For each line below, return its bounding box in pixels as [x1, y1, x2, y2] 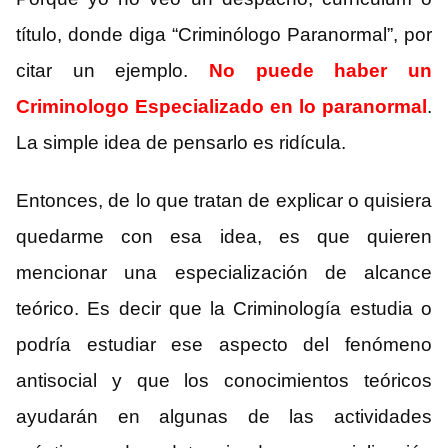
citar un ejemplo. [16, 60, 209, 82]
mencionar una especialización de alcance [16, 262, 432, 284]
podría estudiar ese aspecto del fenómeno [16, 334, 432, 356]
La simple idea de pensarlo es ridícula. [16, 132, 346, 154]
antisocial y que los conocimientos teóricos [16, 370, 432, 392]
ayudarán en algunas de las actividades [16, 406, 432, 428]
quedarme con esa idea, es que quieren [16, 226, 432, 248]
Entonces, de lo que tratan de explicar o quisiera [16, 190, 432, 212]
